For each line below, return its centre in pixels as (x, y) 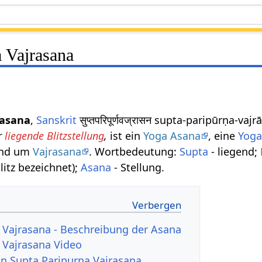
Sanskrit (57, 120)
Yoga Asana (172, 135)
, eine (223, 135)
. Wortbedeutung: (135, 151)
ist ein (125, 135)
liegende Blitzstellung (55, 135)
